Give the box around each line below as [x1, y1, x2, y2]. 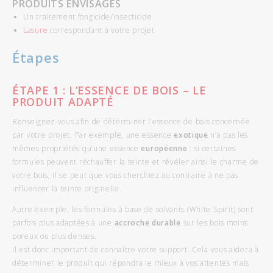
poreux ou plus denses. [12, 230, 97, 241]
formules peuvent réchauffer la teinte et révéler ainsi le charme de [12, 156, 259, 167]
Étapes [12, 48, 60, 66]
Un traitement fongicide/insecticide [23, 11, 152, 22]
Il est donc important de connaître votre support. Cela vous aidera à [12, 244, 259, 255]
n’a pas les [210, 129, 249, 140]
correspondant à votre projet [48, 24, 155, 35]
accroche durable [114, 217, 181, 228]
